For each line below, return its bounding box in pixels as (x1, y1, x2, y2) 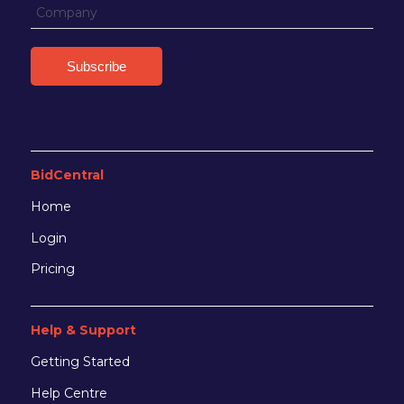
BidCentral (30, 166, 104, 183)
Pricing (30, 261, 75, 278)
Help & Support (30, 322, 136, 339)
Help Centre (30, 385, 107, 402)
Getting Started (30, 353, 130, 371)
